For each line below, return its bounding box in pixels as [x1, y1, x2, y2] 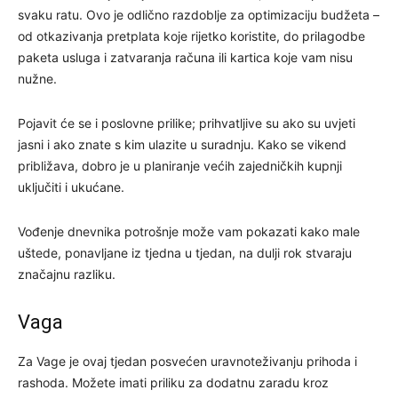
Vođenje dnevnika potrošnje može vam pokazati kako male [18, 223, 360, 239]
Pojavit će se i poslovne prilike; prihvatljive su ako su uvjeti [18, 115, 355, 131]
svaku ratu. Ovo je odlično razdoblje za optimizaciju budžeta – [18, 6, 379, 22]
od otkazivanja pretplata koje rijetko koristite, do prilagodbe [18, 28, 365, 44]
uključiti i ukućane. [18, 179, 124, 195]
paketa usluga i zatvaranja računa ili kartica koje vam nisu [18, 49, 353, 65]
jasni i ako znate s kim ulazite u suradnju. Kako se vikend [18, 136, 346, 152]
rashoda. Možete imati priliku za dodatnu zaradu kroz [18, 374, 329, 390]
